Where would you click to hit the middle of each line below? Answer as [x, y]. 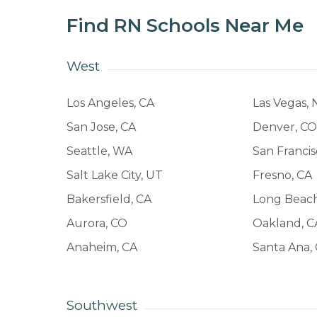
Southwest [102, 305]
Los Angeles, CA [110, 103]
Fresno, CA [283, 175]
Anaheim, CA [102, 247]
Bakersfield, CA [109, 199]
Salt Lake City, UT [114, 175]
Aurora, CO [97, 223]
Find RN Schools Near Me [185, 26]
